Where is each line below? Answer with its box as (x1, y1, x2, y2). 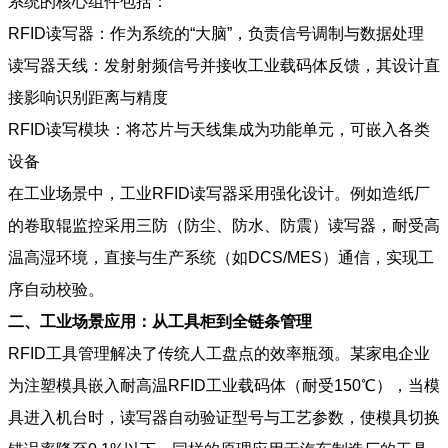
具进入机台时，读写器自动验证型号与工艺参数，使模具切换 (8, 408, 440, 426)
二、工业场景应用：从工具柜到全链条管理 (8, 312, 312, 330)
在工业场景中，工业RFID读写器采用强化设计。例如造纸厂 (8, 184, 430, 202)
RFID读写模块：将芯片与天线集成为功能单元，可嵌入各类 (8, 120, 430, 138)
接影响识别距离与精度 (8, 88, 168, 106)
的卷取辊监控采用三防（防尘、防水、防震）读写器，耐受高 (8, 216, 440, 234)
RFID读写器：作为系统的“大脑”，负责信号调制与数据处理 (8, 24, 424, 42)
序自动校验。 (8, 280, 104, 298)
